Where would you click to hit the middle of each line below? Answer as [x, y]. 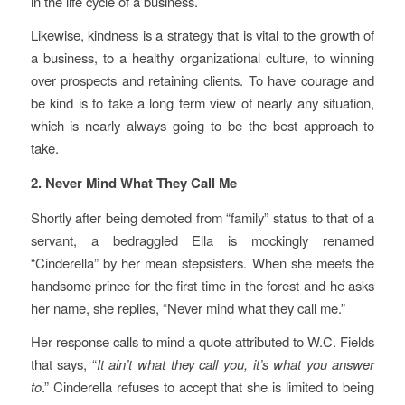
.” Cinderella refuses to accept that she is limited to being [208, 387]
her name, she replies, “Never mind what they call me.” [188, 307]
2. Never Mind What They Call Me [133, 182]
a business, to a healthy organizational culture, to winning [202, 58]
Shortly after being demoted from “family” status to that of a [202, 217]
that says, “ [63, 364]
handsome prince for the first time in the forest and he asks [202, 285]
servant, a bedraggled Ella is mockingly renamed [202, 240]
